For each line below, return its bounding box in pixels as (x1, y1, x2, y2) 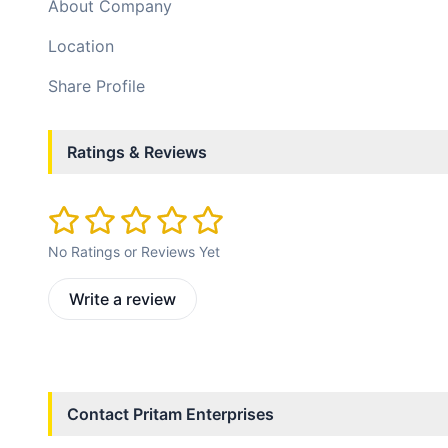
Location (48, 36, 114, 56)
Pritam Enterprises (133, 404, 274, 425)
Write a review (69, 289, 176, 310)
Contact (67, 404, 133, 425)
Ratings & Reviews (67, 142, 207, 162)
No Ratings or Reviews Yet (48, 243, 220, 261)
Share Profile (48, 76, 145, 96)
